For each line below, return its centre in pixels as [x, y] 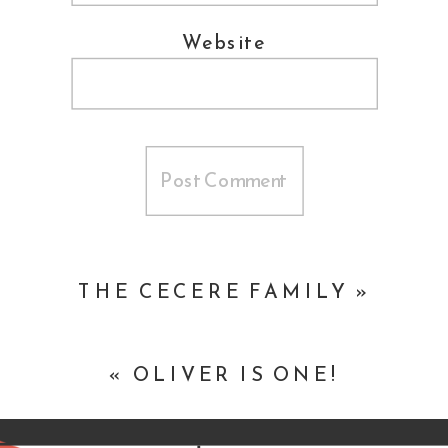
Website [224, 42]
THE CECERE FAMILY [213, 292]
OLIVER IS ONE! [235, 374]
